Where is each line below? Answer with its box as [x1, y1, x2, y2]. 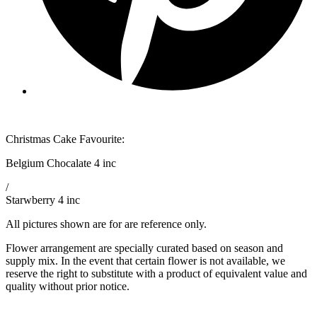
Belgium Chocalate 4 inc [6, 157, 116, 170]
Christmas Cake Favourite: [6, 133, 125, 146]
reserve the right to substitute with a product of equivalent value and [6, 267, 307, 280]
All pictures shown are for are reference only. [6, 218, 207, 231]
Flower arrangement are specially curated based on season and [6, 242, 283, 255]
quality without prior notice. [6, 280, 129, 293]
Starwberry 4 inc [6, 194, 80, 207]
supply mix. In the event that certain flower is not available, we [6, 255, 285, 267]
